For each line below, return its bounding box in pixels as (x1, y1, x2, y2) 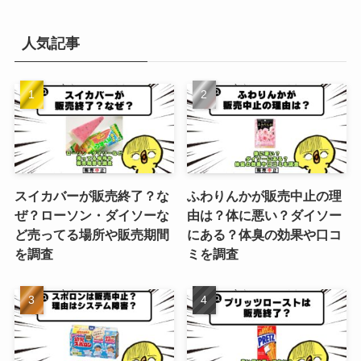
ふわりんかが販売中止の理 (187, 189, 342, 204)
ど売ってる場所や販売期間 (14, 227, 169, 243)
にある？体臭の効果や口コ (187, 227, 342, 243)
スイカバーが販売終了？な (14, 189, 169, 204)
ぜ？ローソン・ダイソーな (14, 208, 169, 223)
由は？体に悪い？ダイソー (187, 208, 342, 223)
